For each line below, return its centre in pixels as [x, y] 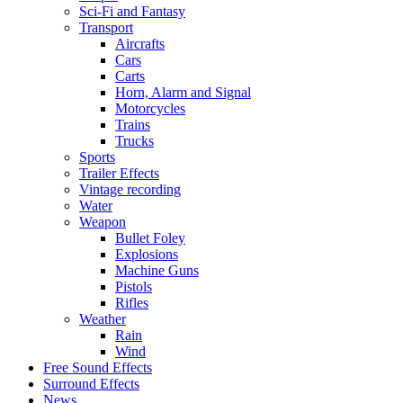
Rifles [132, 302]
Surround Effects [91, 383]
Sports [97, 157]
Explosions [147, 254]
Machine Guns [157, 270]
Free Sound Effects [98, 367]
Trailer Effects [119, 173]
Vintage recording [130, 189]
